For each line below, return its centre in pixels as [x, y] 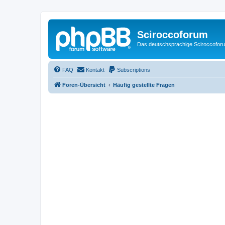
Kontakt [95, 70]
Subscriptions [134, 70]
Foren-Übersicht [84, 85]
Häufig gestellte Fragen [144, 85]
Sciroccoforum [173, 35]
